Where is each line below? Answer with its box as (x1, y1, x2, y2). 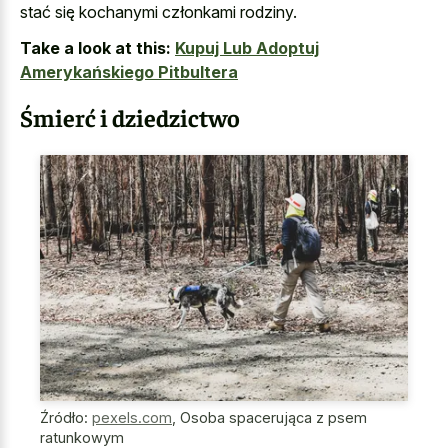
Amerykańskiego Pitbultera (20, 62, 238, 83)
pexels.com (92, 409, 172, 427)
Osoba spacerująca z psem (180, 409, 367, 427)
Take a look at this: (20, 38, 171, 59)
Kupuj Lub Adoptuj (175, 38, 319, 59)
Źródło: (40, 409, 92, 427)
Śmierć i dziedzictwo (20, 102, 240, 133)
